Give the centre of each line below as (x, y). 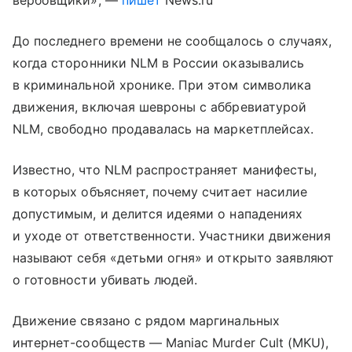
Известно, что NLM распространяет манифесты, (165, 170)
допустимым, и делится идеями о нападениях (158, 214)
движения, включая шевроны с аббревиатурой (159, 107)
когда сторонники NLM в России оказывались (158, 63)
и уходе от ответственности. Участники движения (172, 236)
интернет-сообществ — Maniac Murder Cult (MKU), (171, 343)
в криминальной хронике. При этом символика (162, 85)
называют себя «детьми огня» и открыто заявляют (174, 258)
